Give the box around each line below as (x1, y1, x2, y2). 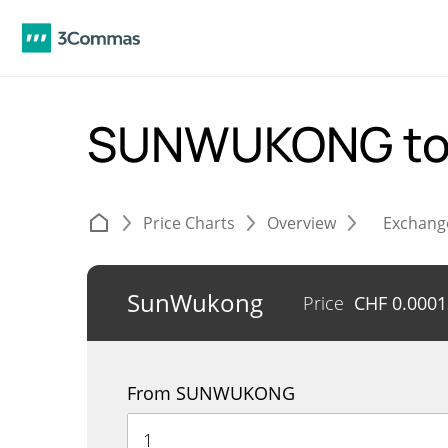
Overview (267, 212, 336, 234)
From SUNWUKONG (127, 381, 295, 405)
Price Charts (143, 212, 235, 234)
